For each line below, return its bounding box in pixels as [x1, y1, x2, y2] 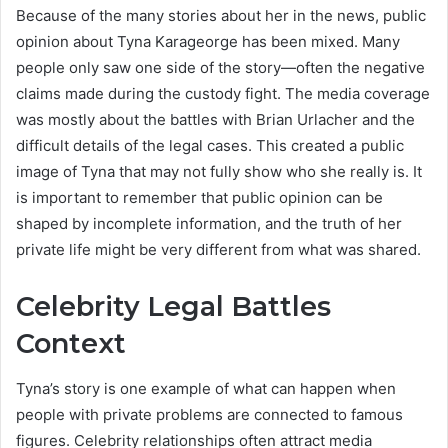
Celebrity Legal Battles [16, 290, 331, 324]
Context [16, 327, 126, 361]
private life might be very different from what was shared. [16, 240, 421, 260]
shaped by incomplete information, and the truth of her [16, 214, 402, 234]
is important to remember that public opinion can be [16, 188, 383, 208]
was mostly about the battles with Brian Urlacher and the [16, 110, 415, 130]
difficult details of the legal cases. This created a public [16, 136, 404, 156]
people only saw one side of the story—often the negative [16, 58, 425, 78]
